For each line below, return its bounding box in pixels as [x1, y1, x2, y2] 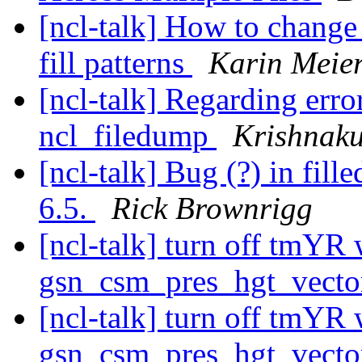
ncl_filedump [39, 118, 217, 154]
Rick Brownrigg [112, 191, 313, 226]
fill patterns [39, 45, 192, 81]
